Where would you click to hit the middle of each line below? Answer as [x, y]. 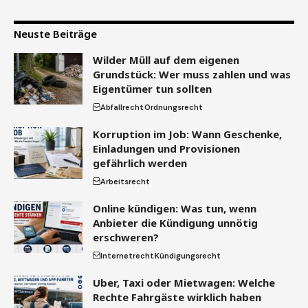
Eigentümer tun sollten [152, 89]
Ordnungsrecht [174, 108]
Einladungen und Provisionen [166, 149]
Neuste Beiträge [55, 34]
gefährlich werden [140, 163]
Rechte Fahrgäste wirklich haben [177, 297]
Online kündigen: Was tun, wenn [175, 209]
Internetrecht [127, 256]
